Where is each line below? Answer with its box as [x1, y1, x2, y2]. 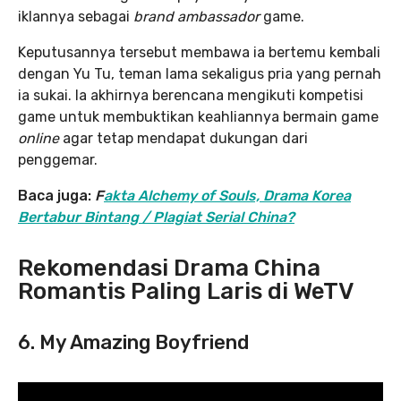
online [18, 130, 59, 148]
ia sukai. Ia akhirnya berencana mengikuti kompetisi [18, 87, 363, 105]
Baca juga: [18, 187, 91, 205]
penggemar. [18, 151, 98, 169]
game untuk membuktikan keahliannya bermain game [18, 108, 379, 126]
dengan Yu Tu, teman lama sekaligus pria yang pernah [18, 65, 381, 83]
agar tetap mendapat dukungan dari [59, 130, 308, 148]
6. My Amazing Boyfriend [18, 330, 249, 355]
